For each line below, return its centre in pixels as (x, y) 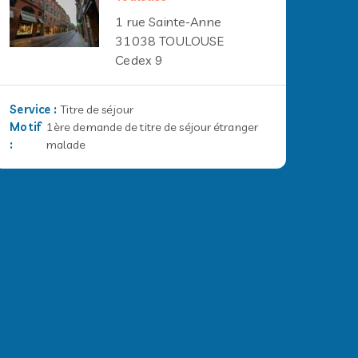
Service (30, 109)
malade (66, 145)
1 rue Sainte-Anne (168, 22)
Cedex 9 (139, 60)
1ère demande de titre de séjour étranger (152, 127)
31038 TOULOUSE (170, 41)
